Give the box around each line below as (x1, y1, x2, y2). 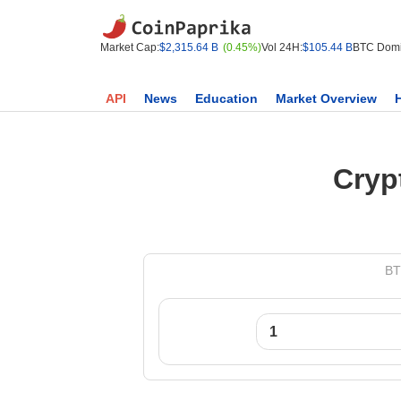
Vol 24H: (261, 41, 303, 54)
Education (195, 91, 258, 106)
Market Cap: (100, 41, 159, 54)
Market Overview (276, 91, 377, 106)
